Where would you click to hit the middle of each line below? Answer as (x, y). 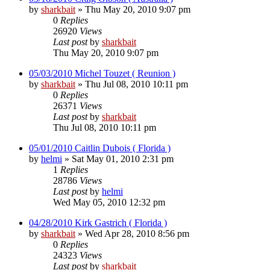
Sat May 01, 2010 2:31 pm (123, 159)
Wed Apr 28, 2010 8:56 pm (137, 233)
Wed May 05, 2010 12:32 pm (109, 202)
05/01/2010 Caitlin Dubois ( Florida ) (100, 148)
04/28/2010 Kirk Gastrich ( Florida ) (98, 222)
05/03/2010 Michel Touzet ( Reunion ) (102, 73)
